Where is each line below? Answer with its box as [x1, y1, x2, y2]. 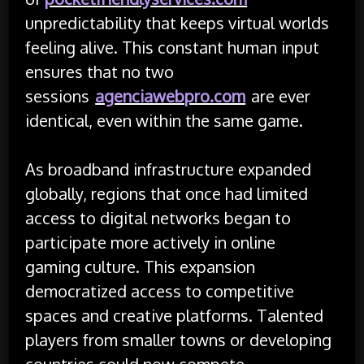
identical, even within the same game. [25, 109, 304, 131]
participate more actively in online [25, 231, 280, 253]
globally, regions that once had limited [25, 182, 309, 204]
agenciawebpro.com [95, 84, 246, 106]
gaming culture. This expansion [25, 255, 256, 277]
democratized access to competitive [25, 279, 295, 301]
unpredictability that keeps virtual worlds [25, 11, 330, 33]
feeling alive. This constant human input [25, 36, 320, 58]
